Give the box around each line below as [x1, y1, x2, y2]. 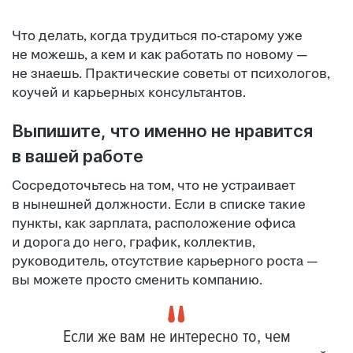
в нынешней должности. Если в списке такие [12, 197, 306, 212]
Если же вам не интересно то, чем [62, 326, 291, 347]
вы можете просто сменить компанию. [12, 273, 262, 288]
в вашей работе [12, 146, 143, 166]
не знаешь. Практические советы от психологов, [12, 66, 330, 81]
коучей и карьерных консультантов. [12, 85, 246, 100]
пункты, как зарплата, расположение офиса [12, 216, 295, 231]
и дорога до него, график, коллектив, [12, 235, 255, 250]
